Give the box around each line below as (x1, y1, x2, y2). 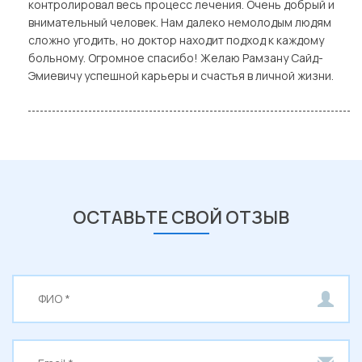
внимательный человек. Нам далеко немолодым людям (28, 14, 331, 30)
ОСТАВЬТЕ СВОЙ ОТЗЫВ (73, 204, 289, 229)
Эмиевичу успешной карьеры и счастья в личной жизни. (28, 67, 334, 83)
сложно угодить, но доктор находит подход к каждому (28, 32, 324, 48)
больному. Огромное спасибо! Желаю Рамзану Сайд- (28, 49, 323, 65)
